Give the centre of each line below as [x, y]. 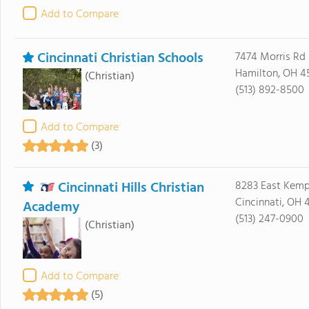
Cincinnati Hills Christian [131, 188]
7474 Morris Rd [270, 57]
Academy [51, 208]
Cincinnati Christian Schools [120, 59]
